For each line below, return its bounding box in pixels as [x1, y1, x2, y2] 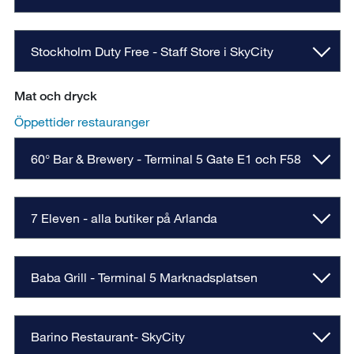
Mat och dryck [13, 88, 97, 104]
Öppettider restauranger [13, 114, 149, 130]
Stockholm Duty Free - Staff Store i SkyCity [30, 43, 277, 59]
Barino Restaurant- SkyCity [30, 329, 185, 345]
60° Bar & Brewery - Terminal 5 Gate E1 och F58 [30, 151, 301, 167]
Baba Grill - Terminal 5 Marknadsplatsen [30, 269, 261, 285]
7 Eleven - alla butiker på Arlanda [30, 210, 217, 226]
